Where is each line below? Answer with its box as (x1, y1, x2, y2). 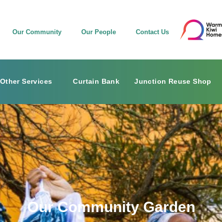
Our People (81, 28, 116, 36)
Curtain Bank (73, 77, 120, 86)
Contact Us (136, 28, 169, 36)
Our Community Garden (27, 199, 195, 216)
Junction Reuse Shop (134, 77, 212, 86)
